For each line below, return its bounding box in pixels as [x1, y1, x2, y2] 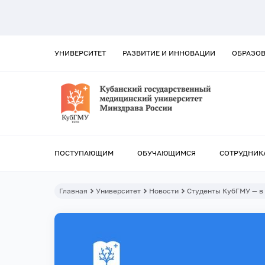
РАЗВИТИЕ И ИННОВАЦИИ [122, 49, 215, 57]
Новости [149, 186, 179, 196]
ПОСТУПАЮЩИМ [54, 148, 114, 158]
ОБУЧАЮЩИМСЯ [137, 148, 196, 158]
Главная [59, 186, 88, 196]
